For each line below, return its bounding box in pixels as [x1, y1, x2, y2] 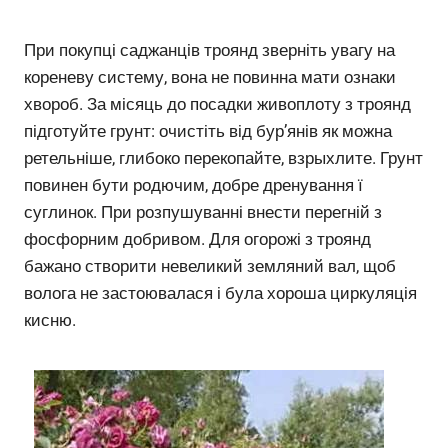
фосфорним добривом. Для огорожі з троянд [24, 229, 371, 250]
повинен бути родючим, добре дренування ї [24, 175, 363, 196]
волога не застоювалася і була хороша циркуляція [24, 283, 417, 304]
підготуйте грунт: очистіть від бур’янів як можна [24, 121, 392, 142]
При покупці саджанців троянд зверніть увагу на [24, 40, 395, 61]
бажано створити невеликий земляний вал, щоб [24, 256, 396, 277]
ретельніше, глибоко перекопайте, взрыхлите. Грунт [24, 148, 423, 169]
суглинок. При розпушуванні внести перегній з [24, 202, 382, 223]
